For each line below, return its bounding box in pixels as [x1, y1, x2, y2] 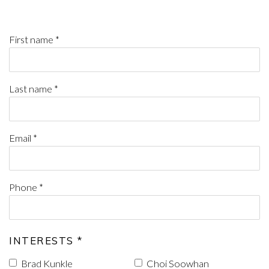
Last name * [9, 83, 58, 94]
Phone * [9, 181, 43, 193]
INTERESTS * [9, 234, 83, 247]
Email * [9, 132, 37, 144]
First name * [9, 34, 59, 45]
